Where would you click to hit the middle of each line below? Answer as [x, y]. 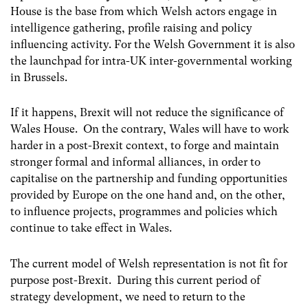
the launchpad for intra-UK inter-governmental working [151, 61]
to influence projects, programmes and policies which [144, 212]
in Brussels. [39, 78]
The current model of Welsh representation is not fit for [149, 263]
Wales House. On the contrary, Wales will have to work [150, 129]
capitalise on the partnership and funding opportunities [149, 179]
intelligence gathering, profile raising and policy [131, 28]
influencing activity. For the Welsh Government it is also [153, 45]
